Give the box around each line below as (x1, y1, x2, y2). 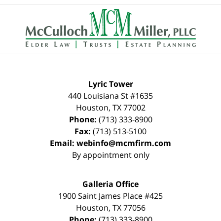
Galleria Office (82, 178, 139, 189)
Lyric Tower (88, 78, 133, 89)
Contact (110, 3, 139, 15)
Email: (50, 137, 76, 148)
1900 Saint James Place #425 (58, 190, 163, 201)
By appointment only (72, 149, 149, 160)
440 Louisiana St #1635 (68, 90, 153, 101)
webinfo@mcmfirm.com (76, 137, 171, 148)
